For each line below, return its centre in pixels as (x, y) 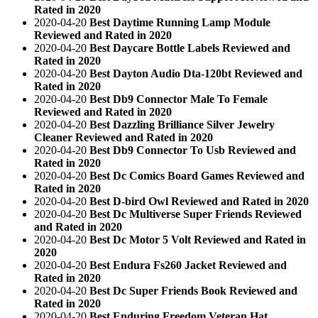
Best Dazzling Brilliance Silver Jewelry (182, 124)
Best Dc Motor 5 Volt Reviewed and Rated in (198, 239)
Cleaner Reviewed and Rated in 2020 (124, 137)
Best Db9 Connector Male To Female (179, 99)
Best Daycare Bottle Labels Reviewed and (190, 48)
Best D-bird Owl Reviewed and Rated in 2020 (199, 201)
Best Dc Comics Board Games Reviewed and (197, 175)
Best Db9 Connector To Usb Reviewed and (193, 150)
